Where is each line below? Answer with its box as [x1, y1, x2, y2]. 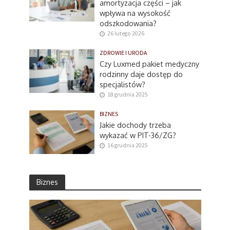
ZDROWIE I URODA [100, 49, 147, 57]
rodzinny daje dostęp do [100, 69, 183, 79]
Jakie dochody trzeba [100, 120, 171, 130]
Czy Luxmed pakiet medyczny [100, 59, 200, 69]
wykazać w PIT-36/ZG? [100, 130, 177, 140]
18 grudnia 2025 [107, 91, 148, 99]
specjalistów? [100, 80, 146, 89]
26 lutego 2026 [107, 30, 145, 37]
